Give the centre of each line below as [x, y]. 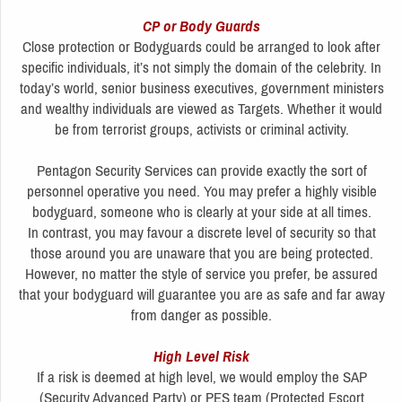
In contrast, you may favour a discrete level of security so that [201, 232]
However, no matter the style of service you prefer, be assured [201, 273]
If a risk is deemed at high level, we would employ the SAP [201, 376]
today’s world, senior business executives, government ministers [201, 87]
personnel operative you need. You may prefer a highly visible [201, 191]
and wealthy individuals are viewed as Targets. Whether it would [201, 108]
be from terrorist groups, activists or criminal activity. [201, 129]
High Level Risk [201, 356]
